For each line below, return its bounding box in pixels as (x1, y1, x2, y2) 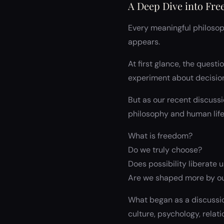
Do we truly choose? (128, 144, 202, 155)
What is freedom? (128, 130, 192, 141)
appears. (128, 36, 160, 47)
